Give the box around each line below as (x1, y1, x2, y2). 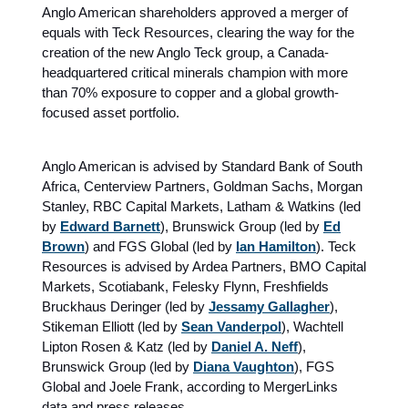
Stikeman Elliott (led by (42, 318, 178, 334)
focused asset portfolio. (42, 104, 179, 120)
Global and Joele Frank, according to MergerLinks (42, 378, 338, 394)
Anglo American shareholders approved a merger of (42, 4, 348, 20)
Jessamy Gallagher (209, 298, 330, 314)
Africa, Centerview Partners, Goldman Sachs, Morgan (42, 178, 362, 194)
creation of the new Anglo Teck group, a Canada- (42, 44, 329, 60)
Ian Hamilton (236, 238, 316, 254)
